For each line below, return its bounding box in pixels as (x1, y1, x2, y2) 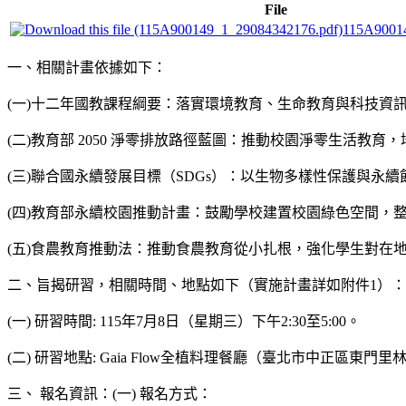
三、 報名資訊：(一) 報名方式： (7, 386, 212, 402)
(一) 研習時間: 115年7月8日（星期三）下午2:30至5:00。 (7, 314, 361, 330)
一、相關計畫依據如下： (7, 60, 167, 76)
